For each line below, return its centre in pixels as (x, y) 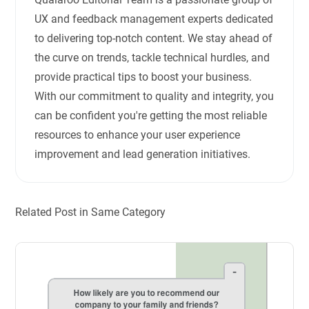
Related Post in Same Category (91, 212)
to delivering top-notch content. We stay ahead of (154, 38)
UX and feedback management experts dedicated (154, 19)
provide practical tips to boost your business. (143, 77)
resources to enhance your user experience (138, 134)
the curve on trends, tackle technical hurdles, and (152, 57)
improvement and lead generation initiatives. (143, 154)
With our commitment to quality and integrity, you (154, 96)
